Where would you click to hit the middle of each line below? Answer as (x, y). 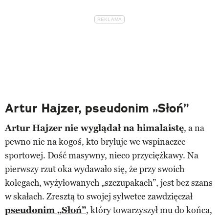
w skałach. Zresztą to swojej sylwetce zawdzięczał (99, 196)
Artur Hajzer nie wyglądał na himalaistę (94, 128)
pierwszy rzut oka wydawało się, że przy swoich (95, 169)
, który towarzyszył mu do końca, (149, 210)
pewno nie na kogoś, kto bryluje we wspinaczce (95, 142)
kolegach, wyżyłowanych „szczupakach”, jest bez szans (109, 183)
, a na (194, 128)
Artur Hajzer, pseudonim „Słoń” (97, 108)
